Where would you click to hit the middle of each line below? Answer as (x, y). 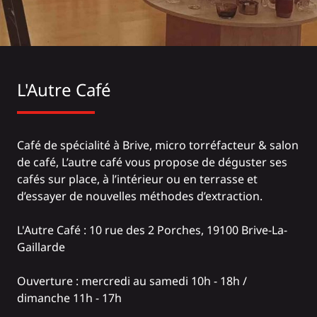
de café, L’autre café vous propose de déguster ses (152, 162)
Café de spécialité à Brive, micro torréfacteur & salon (158, 145)
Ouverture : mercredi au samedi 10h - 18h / (132, 281)
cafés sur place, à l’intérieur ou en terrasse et (137, 179)
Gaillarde (41, 247)
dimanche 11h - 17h (69, 298)
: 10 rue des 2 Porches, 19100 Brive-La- (184, 230)
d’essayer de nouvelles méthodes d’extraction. (140, 196)
